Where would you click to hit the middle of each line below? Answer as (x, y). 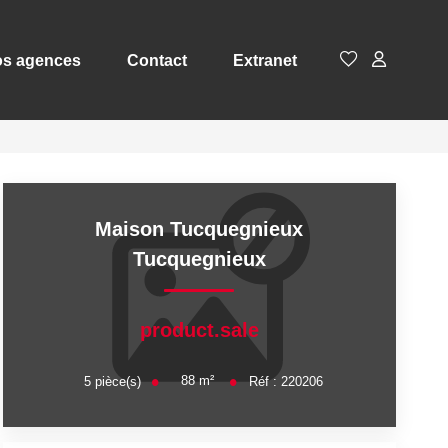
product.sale (199, 329)
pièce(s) (117, 381)
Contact (157, 60)
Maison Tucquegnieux (199, 229)
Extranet (265, 60)
